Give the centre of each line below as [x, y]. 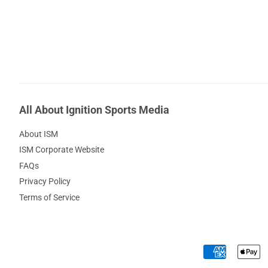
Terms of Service [49, 197]
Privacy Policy [45, 182]
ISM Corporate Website [62, 150]
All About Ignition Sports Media [94, 110]
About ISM [39, 134]
